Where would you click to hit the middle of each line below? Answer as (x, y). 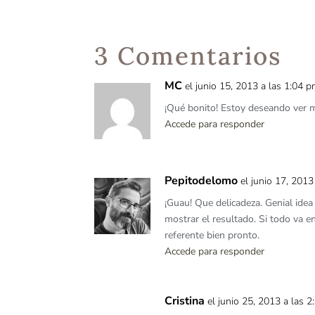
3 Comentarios (188, 56)
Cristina (185, 301)
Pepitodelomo (201, 181)
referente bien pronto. (212, 235)
